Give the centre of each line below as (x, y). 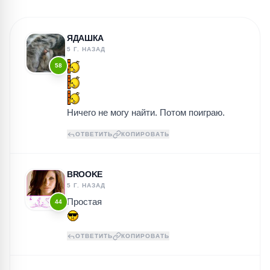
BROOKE (85, 174)
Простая (84, 202)
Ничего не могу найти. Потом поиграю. (146, 112)
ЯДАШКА (85, 38)
